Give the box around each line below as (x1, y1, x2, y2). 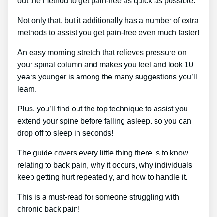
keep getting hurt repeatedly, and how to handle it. (17, 172, 187, 181)
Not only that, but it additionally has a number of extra (17, 16, 199, 25)
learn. (17, 84, 37, 93)
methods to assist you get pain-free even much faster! (17, 28, 199, 37)
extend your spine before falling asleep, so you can (17, 116, 191, 125)
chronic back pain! (17, 204, 80, 213)
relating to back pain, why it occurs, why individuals (17, 160, 192, 169)
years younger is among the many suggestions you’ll (17, 72, 197, 81)
